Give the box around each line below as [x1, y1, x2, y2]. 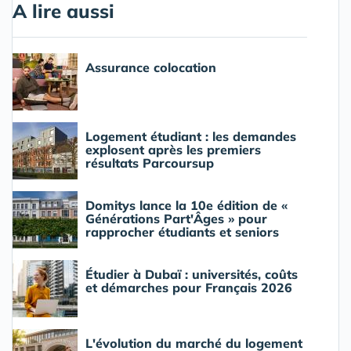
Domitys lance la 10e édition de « [85, 197, 288, 213]
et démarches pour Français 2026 [85, 280, 292, 295]
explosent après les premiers [85, 142, 261, 157]
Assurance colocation [85, 60, 216, 75]
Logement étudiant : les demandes [85, 128, 296, 144]
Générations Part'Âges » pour [85, 211, 267, 226]
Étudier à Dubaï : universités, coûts [85, 266, 298, 282]
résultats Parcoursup [85, 155, 214, 171]
